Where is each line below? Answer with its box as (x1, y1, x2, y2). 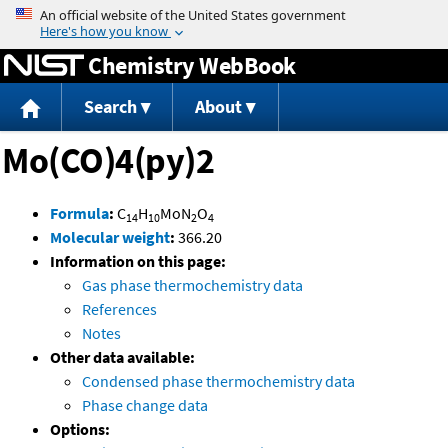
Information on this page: (50, 251, 226, 272)
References (82, 299, 157, 320)
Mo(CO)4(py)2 (2, 138, 214, 184)
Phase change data (82, 395, 208, 416)
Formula (50, 203, 109, 224)
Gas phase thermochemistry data (82, 275, 303, 296)
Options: (50, 419, 110, 440)
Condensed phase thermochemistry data (82, 371, 355, 392)
